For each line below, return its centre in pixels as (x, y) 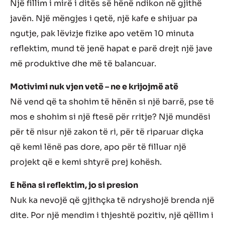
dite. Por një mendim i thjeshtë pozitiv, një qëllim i (112, 215)
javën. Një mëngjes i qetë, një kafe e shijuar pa (104, 18)
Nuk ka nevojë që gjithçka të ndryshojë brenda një (112, 200)
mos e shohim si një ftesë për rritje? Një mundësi (110, 117)
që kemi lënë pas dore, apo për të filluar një (98, 147)
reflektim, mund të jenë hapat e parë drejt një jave (111, 48)
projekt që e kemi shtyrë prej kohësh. (86, 162)
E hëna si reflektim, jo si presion (74, 185)
